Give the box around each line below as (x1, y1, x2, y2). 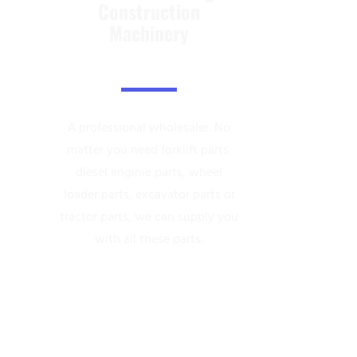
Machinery (109, 18, 190, 47)
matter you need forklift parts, (66, 139, 232, 159)
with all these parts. (95, 228, 204, 248)
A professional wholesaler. (68, 116, 212, 136)
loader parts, (63, 183, 135, 203)
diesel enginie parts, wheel (76, 161, 223, 181)
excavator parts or (135, 183, 235, 203)
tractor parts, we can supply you (60, 206, 239, 226)
